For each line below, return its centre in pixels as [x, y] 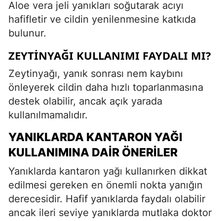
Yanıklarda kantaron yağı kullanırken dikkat [108, 171]
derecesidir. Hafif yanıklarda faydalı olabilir [107, 199]
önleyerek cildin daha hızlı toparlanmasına [106, 87]
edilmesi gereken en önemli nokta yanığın [106, 185]
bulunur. [27, 33]
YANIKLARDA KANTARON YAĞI [95, 137]
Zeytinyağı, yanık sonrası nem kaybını [96, 73]
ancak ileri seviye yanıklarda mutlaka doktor [110, 212]
